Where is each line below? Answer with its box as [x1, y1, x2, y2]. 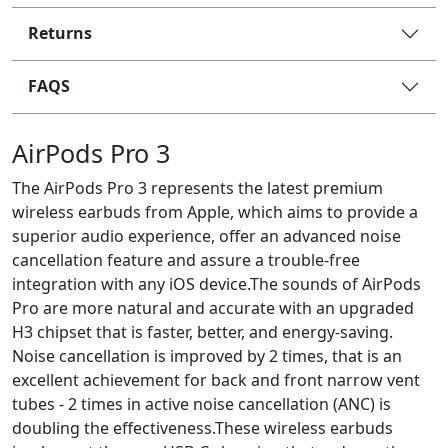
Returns [28, 22, 92, 44]
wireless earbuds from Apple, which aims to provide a [12, 200, 418, 223]
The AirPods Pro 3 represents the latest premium [12, 176, 383, 199]
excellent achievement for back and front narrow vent [12, 368, 420, 391]
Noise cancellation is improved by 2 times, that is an [12, 344, 402, 367]
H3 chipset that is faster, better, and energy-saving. [12, 320, 393, 343]
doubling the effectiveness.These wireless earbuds [12, 416, 393, 439]
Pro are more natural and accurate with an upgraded [12, 296, 414, 319]
